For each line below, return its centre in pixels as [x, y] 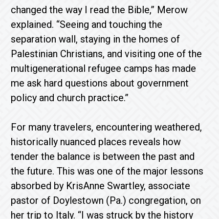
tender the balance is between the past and [103, 156]
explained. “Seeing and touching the [87, 24]
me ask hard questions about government [100, 83]
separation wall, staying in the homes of [96, 39]
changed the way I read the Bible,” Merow [99, 10]
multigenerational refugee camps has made [104, 68]
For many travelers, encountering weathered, [107, 127]
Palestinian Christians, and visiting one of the [107, 54]
